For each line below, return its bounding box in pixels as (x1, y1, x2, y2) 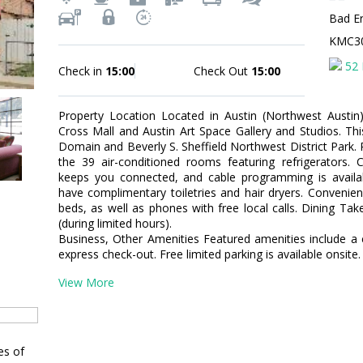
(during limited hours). (58, 216, 172, 231)
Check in (58, 63, 105, 79)
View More (58, 275, 114, 290)
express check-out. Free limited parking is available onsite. (58, 246, 361, 262)
